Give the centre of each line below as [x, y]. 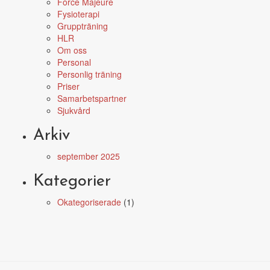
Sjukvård [74, 110]
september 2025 [89, 156]
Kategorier [72, 182]
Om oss [72, 50]
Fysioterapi [78, 14]
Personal [74, 62]
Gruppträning [83, 26]
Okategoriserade [89, 202]
